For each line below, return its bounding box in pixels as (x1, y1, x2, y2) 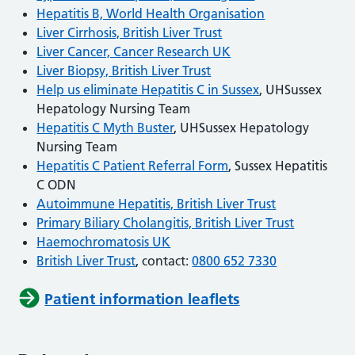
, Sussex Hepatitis (228, 157, 328, 174)
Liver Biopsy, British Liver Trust (36, 62, 212, 78)
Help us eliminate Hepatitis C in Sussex (36, 81, 260, 97)
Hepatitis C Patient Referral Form (36, 157, 229, 174)
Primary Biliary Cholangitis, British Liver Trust (36, 214, 295, 231)
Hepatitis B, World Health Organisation (36, 5, 265, 21)
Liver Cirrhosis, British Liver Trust (36, 24, 223, 40)
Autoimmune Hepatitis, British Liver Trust (36, 195, 277, 212)
